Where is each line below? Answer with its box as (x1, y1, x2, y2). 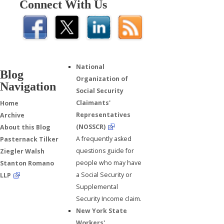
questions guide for (76, 146, 134, 155)
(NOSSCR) (76, 122, 106, 131)
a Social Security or (76, 170, 132, 179)
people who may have (76, 158, 142, 167)
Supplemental (76, 182, 118, 191)
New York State (76, 206, 127, 215)
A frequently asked (76, 134, 132, 143)
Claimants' (76, 98, 111, 107)
